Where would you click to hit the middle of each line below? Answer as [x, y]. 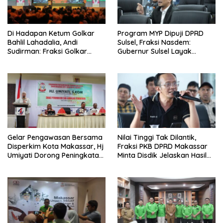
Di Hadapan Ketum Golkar [51, 33]
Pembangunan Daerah [45, 69]
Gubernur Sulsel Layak [155, 51]
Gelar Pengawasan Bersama [55, 138]
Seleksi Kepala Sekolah [156, 165]
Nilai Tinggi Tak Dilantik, [157, 138]
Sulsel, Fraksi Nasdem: [154, 42]
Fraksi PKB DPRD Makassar [163, 147]
